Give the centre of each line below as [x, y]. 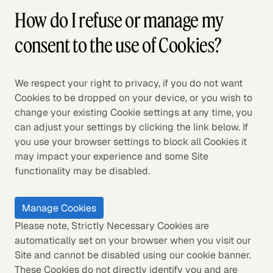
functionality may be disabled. [82, 171]
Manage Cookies [59, 208]
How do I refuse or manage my [119, 20]
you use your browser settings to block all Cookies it [131, 142]
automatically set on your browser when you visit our [133, 240]
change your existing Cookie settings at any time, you [133, 112]
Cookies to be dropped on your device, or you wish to [133, 98]
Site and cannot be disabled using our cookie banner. [133, 255]
